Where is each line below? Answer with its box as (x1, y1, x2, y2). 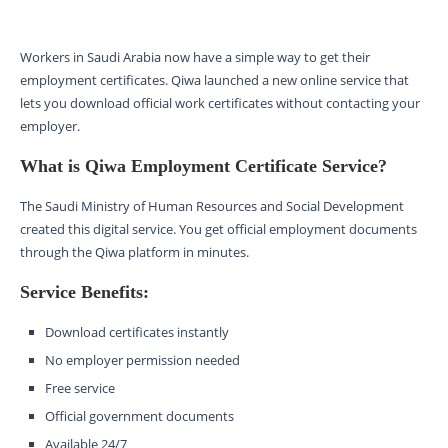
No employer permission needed (45, 351, 240, 370)
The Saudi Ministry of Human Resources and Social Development (20, 197, 404, 216)
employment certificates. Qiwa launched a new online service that (20, 71, 409, 90)
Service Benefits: (20, 282, 149, 303)
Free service (45, 379, 115, 398)
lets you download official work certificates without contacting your (20, 94, 420, 113)
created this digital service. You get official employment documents (20, 220, 417, 239)
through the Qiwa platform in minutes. (20, 243, 249, 262)
